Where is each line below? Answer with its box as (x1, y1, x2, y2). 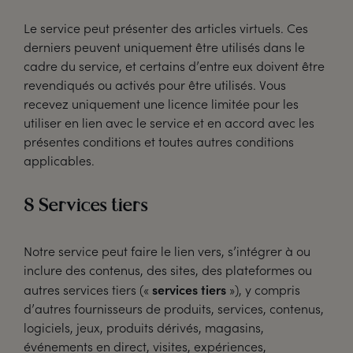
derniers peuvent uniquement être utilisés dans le (24, 39, 305, 55)
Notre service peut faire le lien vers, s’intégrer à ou (24, 243, 310, 259)
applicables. (24, 152, 95, 169)
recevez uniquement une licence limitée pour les (24, 95, 299, 112)
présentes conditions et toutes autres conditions (24, 133, 294, 150)
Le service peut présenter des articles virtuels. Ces (24, 20, 308, 36)
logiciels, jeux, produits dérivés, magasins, (24, 319, 264, 336)
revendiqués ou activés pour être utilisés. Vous (24, 76, 286, 93)
